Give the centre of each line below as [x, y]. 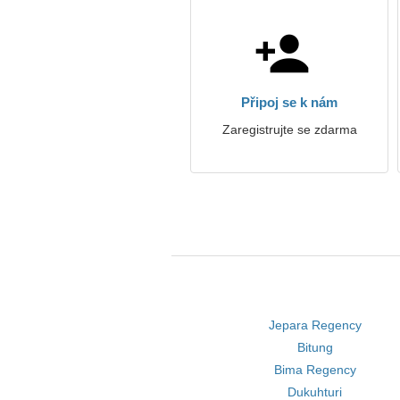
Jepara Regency [315, 325]
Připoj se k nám [289, 102]
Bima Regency [315, 370]
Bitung [315, 347]
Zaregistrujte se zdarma [289, 129]
